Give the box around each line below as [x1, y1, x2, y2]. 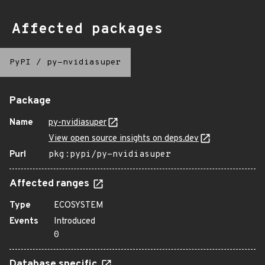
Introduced [54, 216, 95, 227]
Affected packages [12, 21, 163, 38]
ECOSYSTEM [54, 200, 104, 211]
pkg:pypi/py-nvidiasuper [49, 149, 171, 160]
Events [9, 216, 38, 227]
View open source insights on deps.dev [49, 133, 199, 144]
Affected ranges [9, 177, 92, 190]
